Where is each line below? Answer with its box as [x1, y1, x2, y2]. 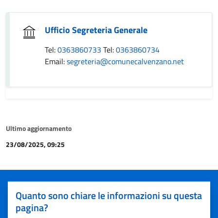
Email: [45, 55, 67, 67]
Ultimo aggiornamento [6, 123, 72, 133]
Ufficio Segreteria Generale [45, 23, 147, 36]
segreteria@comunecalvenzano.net [67, 55, 184, 67]
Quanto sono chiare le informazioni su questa [16, 188, 202, 203]
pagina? [16, 200, 48, 215]
